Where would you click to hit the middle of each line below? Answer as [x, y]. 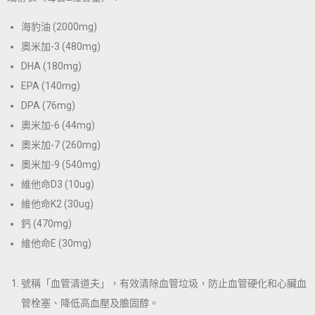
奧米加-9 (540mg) [61, 165]
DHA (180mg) [51, 66]
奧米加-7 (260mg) [61, 145]
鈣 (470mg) [46, 224]
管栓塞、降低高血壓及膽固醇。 [90, 303]
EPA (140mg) [51, 86]
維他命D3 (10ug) [58, 185]
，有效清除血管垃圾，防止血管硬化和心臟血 [208, 284]
